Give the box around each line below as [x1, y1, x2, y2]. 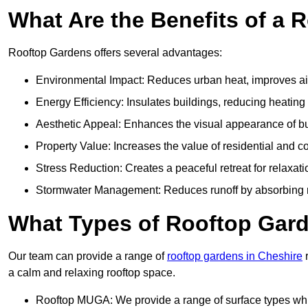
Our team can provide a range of [8, 250, 167, 263]
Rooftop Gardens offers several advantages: [8, 47, 222, 59]
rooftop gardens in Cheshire [167, 250, 302, 263]
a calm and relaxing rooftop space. [8, 267, 175, 279]
